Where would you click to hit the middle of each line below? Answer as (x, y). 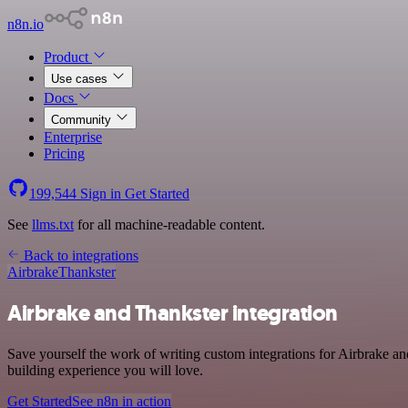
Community (83, 120)
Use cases (81, 79)
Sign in (101, 194)
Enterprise (73, 137)
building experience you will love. (105, 370)
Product (68, 57)
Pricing (64, 153)
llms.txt (53, 224)
